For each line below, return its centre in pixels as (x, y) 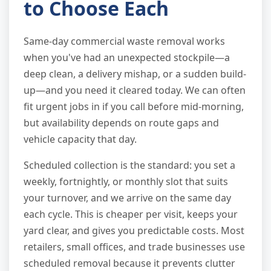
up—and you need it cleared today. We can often (135, 90)
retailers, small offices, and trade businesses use (134, 247)
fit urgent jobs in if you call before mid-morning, (134, 106)
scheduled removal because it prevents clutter (129, 263)
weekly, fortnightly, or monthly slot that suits (126, 181)
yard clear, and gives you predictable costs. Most (134, 230)
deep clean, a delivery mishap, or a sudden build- (135, 73)
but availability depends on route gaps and (121, 122)
